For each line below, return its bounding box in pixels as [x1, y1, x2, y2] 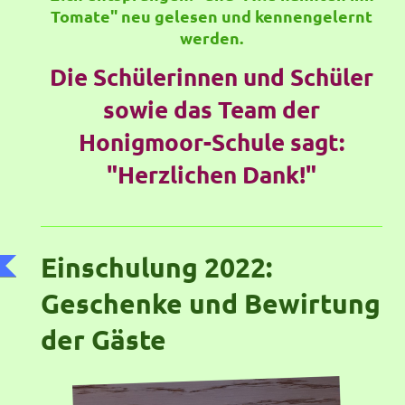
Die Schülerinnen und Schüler [50, 61, 373, 92]
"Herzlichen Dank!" [107, 159, 316, 190]
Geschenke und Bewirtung [41, 286, 381, 320]
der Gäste [41, 322, 166, 356]
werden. [180, 27, 243, 49]
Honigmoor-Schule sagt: [79, 127, 344, 157]
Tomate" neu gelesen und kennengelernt [51, 5, 372, 27]
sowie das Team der [103, 94, 320, 125]
